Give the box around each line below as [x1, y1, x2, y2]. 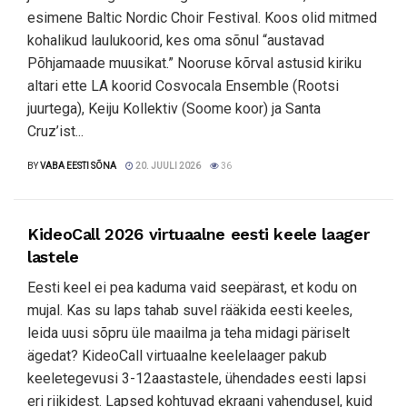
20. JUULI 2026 [134, 161, 201, 171]
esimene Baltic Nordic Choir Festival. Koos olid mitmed [27, 9, 377, 26]
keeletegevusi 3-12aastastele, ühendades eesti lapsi [27, 370, 366, 387]
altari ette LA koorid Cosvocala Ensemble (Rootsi [27, 77, 339, 94]
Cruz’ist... [27, 123, 84, 140]
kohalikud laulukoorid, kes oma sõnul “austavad [27, 32, 324, 49]
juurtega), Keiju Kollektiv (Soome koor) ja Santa [27, 100, 321, 117]
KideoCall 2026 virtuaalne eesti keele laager [27, 224, 370, 243]
